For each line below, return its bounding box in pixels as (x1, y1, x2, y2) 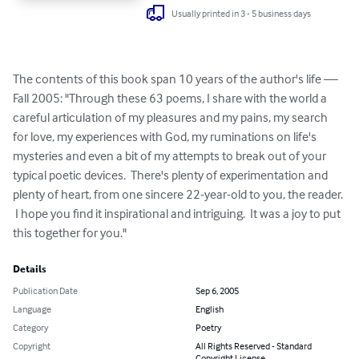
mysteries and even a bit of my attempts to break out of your (13, 147, 329, 164)
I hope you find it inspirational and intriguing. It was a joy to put (13, 205, 343, 222)
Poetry (196, 321, 221, 334)
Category (13, 321, 48, 334)
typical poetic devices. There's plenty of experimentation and (13, 167, 330, 184)
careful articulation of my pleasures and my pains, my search (13, 109, 330, 126)
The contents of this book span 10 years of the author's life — (13, 71, 341, 87)
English (196, 303, 224, 316)
